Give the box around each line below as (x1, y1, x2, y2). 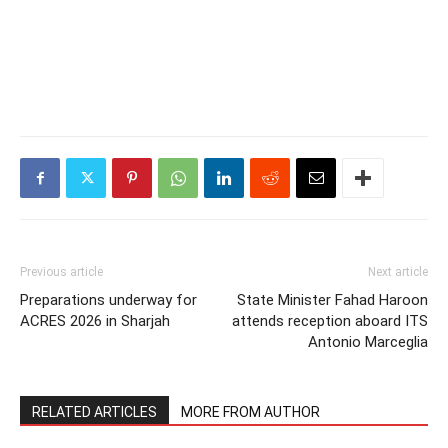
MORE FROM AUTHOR (181, 404, 320, 421)
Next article (368, 265, 428, 280)
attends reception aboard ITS (232, 312, 428, 331)
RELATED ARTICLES (32, 404, 157, 421)
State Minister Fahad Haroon (237, 291, 428, 310)
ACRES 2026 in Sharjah (20, 312, 170, 331)
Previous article (20, 265, 103, 280)
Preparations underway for (20, 291, 197, 310)
